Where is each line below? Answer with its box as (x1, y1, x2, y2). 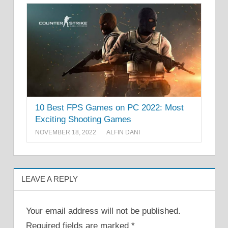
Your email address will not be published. (25, 206, 181, 216)
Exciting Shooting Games (35, 115, 131, 125)
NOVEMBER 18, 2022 (35, 128, 96, 136)
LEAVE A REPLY (21, 175, 78, 184)
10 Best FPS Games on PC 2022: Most (35, 103, 184, 113)
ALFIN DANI (106, 128, 140, 136)
